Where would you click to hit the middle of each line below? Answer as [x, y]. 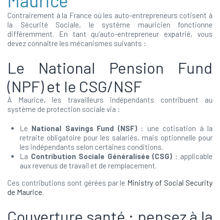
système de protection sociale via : [64, 109]
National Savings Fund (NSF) [84, 128]
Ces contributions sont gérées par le [68, 183]
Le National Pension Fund [110, 67]
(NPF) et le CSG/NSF [75, 86]
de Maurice [25, 192]
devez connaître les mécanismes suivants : [77, 43]
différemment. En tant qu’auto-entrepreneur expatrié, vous [110, 34]
